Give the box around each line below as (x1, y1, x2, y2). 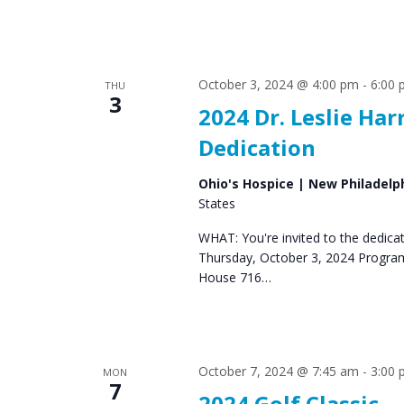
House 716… (197, 268, 271, 286)
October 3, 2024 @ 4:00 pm (197, 75, 359, 93)
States (197, 194, 235, 212)
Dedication (197, 132, 316, 162)
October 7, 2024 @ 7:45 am (197, 362, 359, 380)
